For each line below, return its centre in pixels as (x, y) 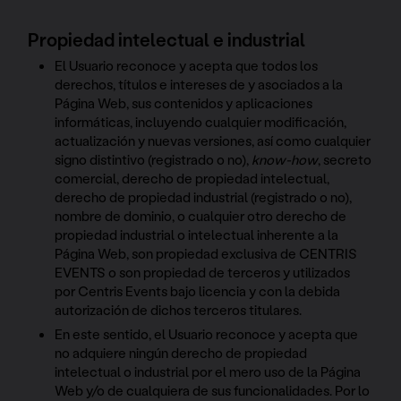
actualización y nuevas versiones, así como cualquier (213, 141)
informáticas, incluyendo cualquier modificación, (201, 122)
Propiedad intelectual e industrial (167, 39)
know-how (285, 160)
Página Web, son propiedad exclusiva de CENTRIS (206, 254)
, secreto (345, 160)
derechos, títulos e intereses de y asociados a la (199, 85)
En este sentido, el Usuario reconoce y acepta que (207, 334)
